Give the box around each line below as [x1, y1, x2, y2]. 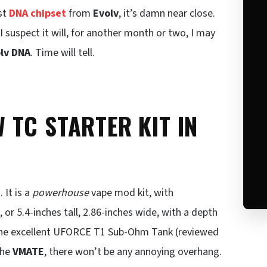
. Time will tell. [30, 45, 95, 60]
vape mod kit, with [91, 185, 173, 200]
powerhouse [32, 185, 91, 200]
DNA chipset [9, 6, 66, 21]
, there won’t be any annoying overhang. [44, 244, 222, 259]
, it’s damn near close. [119, 6, 215, 21]
